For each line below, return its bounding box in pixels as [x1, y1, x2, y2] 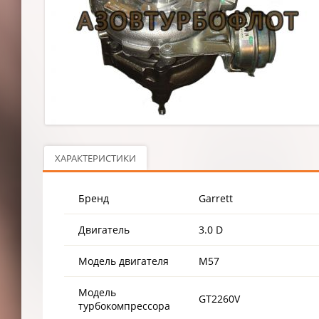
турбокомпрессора [78, 299, 170, 313]
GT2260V [199, 292, 240, 305]
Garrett [199, 192, 233, 205]
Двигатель [78, 223, 130, 236]
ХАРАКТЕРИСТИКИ [55, 152, 136, 164]
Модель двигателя [78, 254, 169, 268]
